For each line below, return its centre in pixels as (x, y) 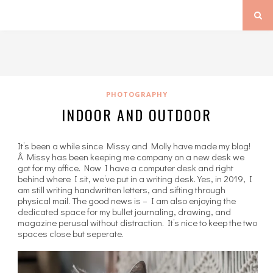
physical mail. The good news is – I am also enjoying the (127, 200)
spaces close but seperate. (71, 233)
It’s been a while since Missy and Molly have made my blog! (134, 146)
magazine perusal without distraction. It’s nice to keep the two (137, 222)
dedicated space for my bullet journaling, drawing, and (124, 211)
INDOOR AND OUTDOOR (136, 115)
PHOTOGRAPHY (136, 94)
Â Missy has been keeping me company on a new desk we (131, 157)
